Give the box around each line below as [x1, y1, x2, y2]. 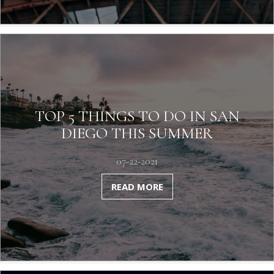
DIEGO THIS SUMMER [61, 124, 213, 143]
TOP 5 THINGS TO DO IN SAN [34, 106, 240, 125]
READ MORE [111, 180, 163, 193]
